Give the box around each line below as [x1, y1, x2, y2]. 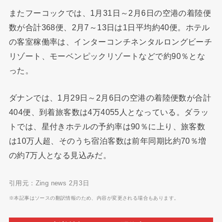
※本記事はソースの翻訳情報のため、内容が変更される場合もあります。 [8, 195, 179, 201]
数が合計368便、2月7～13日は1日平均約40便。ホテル [8, 22, 210, 32]
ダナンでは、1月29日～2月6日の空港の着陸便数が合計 [8, 93, 212, 103]
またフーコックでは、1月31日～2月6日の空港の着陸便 [8, 8, 212, 17]
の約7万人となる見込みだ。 [8, 151, 111, 160]
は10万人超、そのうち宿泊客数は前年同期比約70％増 [8, 136, 207, 146]
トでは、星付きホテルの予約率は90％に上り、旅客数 [8, 122, 206, 131]
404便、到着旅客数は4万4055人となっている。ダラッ [8, 108, 209, 117]
